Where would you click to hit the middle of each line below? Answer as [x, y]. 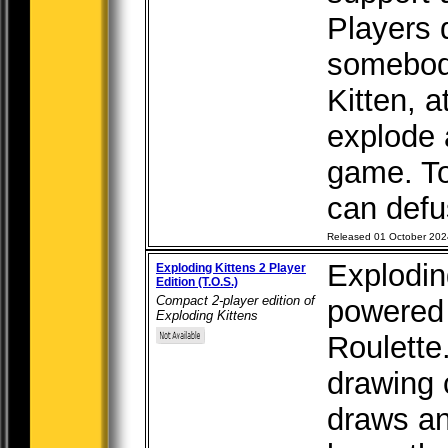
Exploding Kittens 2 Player [231, 268]
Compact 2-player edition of [235, 300]
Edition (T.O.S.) [197, 282]
